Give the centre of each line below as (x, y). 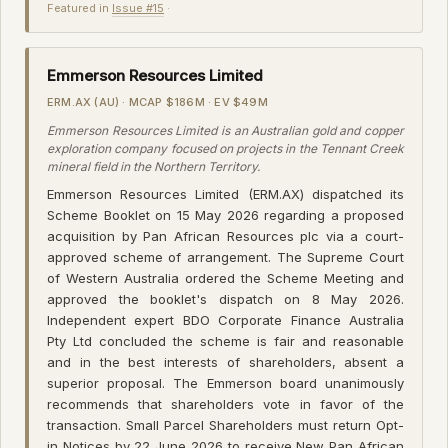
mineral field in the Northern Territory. (153, 166)
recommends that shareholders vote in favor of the (225, 403)
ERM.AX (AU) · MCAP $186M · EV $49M (157, 101)
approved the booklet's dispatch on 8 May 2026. (225, 298)
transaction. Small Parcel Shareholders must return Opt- (225, 424)
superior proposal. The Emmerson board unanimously (225, 382)
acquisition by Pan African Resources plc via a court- (225, 235)
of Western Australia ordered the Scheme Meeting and (225, 277)
